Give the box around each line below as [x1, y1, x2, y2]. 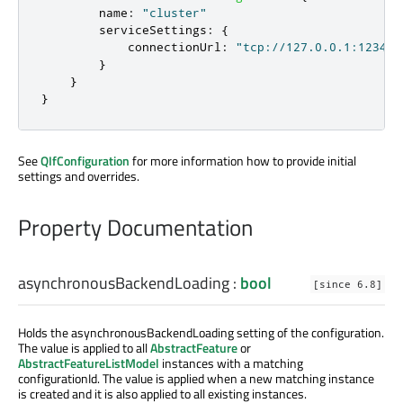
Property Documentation [18, 210, 253, 246]
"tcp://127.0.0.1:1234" [236, 40, 394, 55]
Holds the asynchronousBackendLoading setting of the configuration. [18, 323, 384, 343]
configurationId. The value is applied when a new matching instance [18, 369, 374, 389]
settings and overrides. [18, 166, 139, 186]
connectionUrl [128, 40, 221, 55]
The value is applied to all [18, 338, 150, 358]
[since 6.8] [313, 278, 382, 291]
